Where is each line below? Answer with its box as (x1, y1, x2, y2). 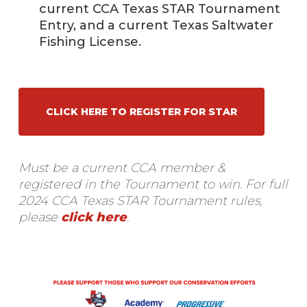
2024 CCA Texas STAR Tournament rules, (18, 193, 262, 209)
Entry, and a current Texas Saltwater (38, 18, 273, 34)
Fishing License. (38, 34, 141, 50)
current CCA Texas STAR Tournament (38, 1, 280, 17)
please (18, 210, 61, 225)
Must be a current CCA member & (18, 160, 225, 176)
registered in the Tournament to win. (18, 177, 245, 193)
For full (245, 177, 288, 193)
